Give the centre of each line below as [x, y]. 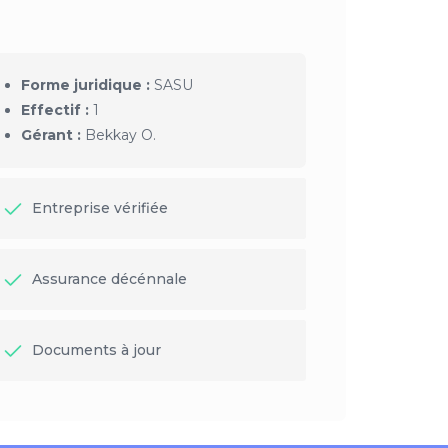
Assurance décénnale [107, 279]
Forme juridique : [85, 85]
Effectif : [54, 110]
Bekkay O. [118, 135]
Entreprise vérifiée [97, 208]
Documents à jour [94, 350]
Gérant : [50, 135]
